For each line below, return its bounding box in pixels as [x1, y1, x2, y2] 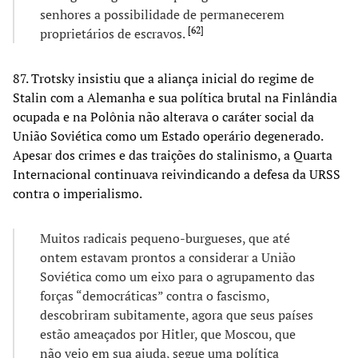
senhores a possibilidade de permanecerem [40, 5, 284, 23]
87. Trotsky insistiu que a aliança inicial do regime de [13, 69, 314, 87]
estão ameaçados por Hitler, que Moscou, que [40, 324, 296, 343]
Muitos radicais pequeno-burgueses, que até [40, 229, 290, 247]
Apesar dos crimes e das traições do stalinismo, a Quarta [13, 145, 332, 164]
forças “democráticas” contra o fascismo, [40, 286, 269, 304]
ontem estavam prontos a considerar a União [40, 248, 296, 266]
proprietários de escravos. [40, 24, 188, 42]
